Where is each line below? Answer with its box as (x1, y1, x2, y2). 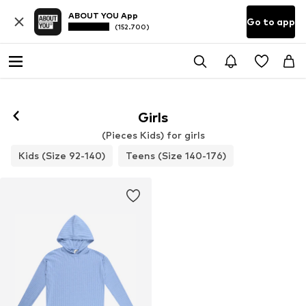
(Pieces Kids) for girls (101, 128, 205, 141)
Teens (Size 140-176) (126, 150, 226, 161)
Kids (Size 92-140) (18, 150, 105, 161)
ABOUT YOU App (68, 10, 138, 21)
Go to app (247, 16, 295, 27)
